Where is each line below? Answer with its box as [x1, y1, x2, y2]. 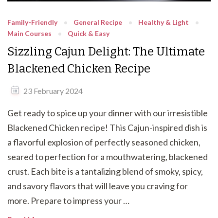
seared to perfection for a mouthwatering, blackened [7, 151, 208, 162]
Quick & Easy [68, 29, 109, 37]
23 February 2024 [23, 86, 83, 95]
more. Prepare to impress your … [7, 195, 129, 206]
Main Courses [7, 29, 52, 37]
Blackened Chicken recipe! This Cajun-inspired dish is [7, 122, 207, 133]
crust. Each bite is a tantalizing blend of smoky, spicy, [7, 166, 203, 177]
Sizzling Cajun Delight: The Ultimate [7, 44, 205, 58]
